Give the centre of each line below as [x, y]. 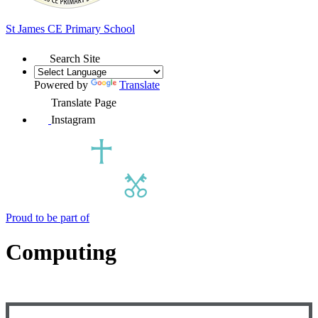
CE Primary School [91, 28]
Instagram [73, 119]
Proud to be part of [48, 217]
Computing [61, 252]
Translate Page [84, 102]
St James [27, 28]
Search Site [75, 58]
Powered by [62, 84]
